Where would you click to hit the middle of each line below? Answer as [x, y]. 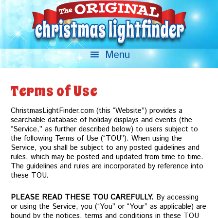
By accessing [176, 197]
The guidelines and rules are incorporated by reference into [107, 166]
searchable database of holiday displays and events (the [102, 120]
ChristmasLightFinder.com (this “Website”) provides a [97, 111]
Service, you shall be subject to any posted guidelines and [105, 148]
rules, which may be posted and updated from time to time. [107, 157]
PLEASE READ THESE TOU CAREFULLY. [82, 197]
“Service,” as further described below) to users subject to [105, 129]
